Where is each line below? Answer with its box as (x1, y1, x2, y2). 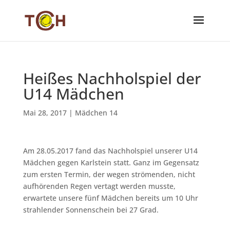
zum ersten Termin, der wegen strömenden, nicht (23, 169, 195, 179)
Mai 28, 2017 (23, 108, 67, 118)
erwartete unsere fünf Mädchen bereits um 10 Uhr (23, 193, 198, 203)
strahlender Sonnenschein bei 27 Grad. (23, 205, 159, 215)
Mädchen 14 (74, 108, 118, 118)
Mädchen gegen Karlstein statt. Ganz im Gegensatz (23, 158, 199, 167)
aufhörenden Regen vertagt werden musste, (23, 181, 176, 191)
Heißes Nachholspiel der (23, 68, 201, 89)
